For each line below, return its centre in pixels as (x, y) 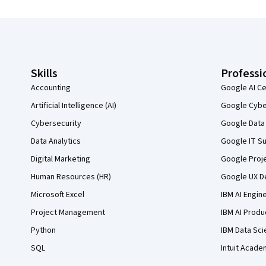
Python (43, 230)
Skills (44, 74)
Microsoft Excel (58, 195)
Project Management (68, 213)
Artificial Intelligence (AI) (74, 106)
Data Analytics (56, 141)
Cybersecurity (56, 123)
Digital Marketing (61, 159)
